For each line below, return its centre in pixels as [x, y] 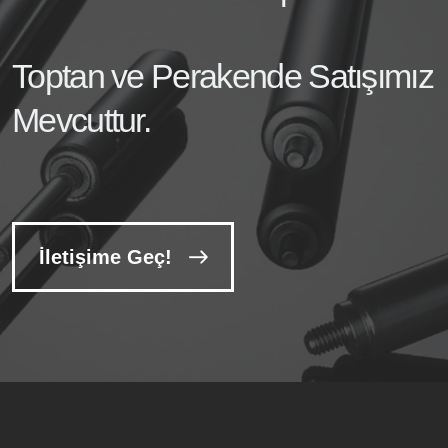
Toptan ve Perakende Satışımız [222, 76]
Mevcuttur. [81, 120]
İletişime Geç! [105, 257]
